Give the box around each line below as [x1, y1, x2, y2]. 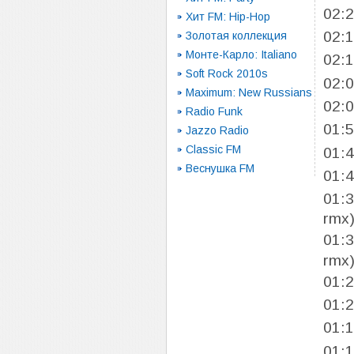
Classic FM [186, 143, 241, 156]
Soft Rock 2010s [186, 67, 268, 80]
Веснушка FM [186, 162, 254, 175]
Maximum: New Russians [186, 86, 312, 99]
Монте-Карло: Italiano [186, 48, 297, 61]
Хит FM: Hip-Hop [186, 10, 270, 23]
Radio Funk [186, 105, 243, 118]
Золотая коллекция [186, 29, 287, 42]
